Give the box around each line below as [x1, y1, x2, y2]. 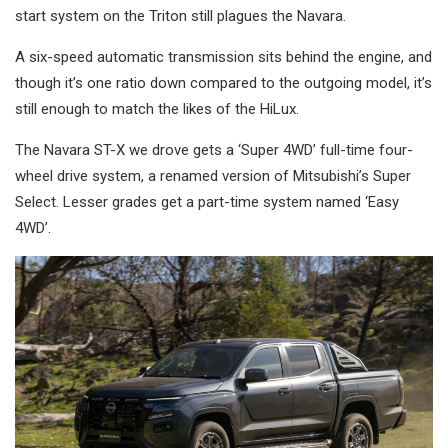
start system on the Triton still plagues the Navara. [15, 7, 346, 26]
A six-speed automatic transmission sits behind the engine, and [15, 48, 432, 67]
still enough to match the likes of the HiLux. [15, 100, 299, 119]
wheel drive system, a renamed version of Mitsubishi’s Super [15, 167, 411, 186]
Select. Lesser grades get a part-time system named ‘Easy [15, 193, 399, 212]
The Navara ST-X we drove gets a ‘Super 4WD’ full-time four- [15, 141, 413, 160]
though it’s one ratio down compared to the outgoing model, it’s [15, 74, 432, 93]
